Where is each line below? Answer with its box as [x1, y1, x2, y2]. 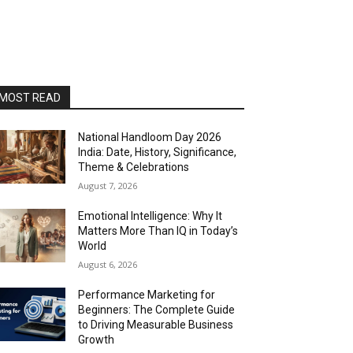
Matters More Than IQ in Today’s [78, 225, 239, 238]
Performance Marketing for [78, 288, 216, 302]
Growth [78, 333, 115, 347]
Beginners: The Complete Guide [78, 303, 236, 317]
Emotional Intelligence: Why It [78, 210, 223, 223]
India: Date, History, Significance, [78, 146, 237, 159]
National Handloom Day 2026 [78, 131, 222, 144]
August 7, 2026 [78, 180, 138, 192]
